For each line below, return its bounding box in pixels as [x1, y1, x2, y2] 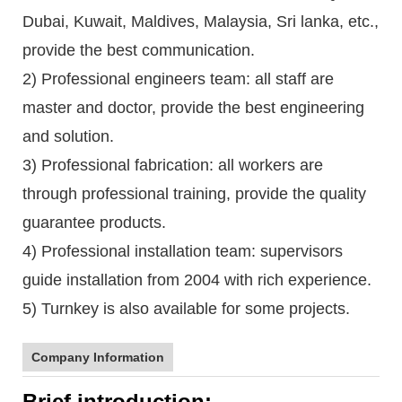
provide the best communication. [22, 40, 255, 59]
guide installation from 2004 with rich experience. [22, 270, 371, 289]
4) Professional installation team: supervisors [22, 241, 343, 260]
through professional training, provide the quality [22, 184, 366, 203]
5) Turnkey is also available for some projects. [22, 299, 350, 318]
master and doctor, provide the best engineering [22, 98, 364, 117]
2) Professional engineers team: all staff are [22, 69, 334, 88]
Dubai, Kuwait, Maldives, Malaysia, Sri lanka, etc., [22, 12, 379, 31]
